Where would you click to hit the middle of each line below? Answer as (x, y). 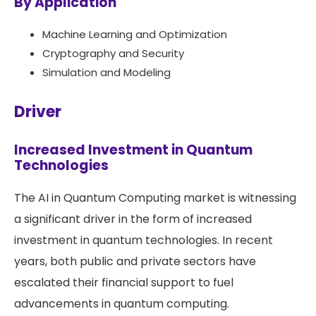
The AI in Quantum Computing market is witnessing (155, 198)
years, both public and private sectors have (135, 262)
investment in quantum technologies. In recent (144, 241)
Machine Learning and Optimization (135, 35)
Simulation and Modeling (107, 73)
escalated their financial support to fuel (124, 283)
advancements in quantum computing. (122, 304)
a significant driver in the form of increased (133, 219)
